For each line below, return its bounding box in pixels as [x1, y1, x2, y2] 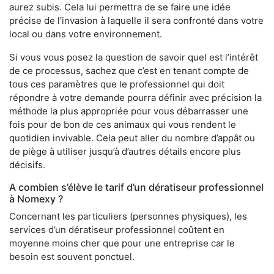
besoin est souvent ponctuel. [9, 251, 135, 263]
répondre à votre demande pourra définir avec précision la [9, 92, 262, 104]
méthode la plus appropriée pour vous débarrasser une [9, 105, 248, 117]
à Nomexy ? [9, 193, 63, 206]
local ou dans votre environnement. [9, 28, 162, 40]
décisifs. [9, 159, 45, 171]
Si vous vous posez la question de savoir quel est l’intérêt [9, 51, 258, 64]
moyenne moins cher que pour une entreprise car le [9, 237, 235, 250]
